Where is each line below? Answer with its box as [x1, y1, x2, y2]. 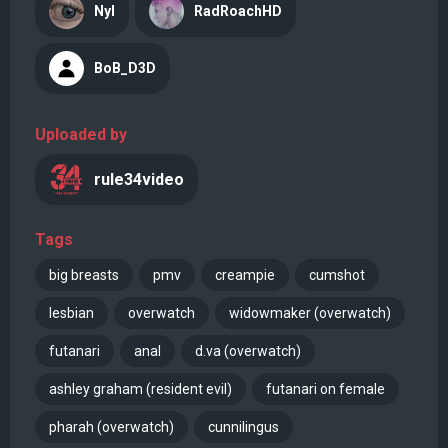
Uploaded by [35, 124, 127, 144]
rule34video [94, 169, 184, 189]
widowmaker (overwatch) [229, 304, 391, 321]
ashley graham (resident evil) [49, 380, 232, 397]
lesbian [49, 304, 94, 321]
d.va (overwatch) [195, 342, 301, 359]
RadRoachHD [194, 3, 282, 20]
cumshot [309, 266, 365, 283]
